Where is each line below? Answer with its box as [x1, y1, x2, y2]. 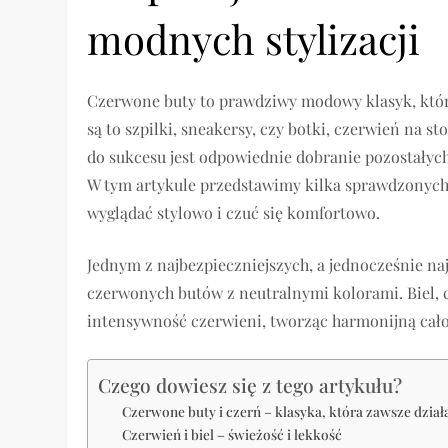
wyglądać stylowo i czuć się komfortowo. [87, 202, 381, 224]
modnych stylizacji [87, 12, 421, 66]
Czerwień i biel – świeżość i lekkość [122, 424, 343, 443]
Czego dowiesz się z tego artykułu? [98, 372, 403, 399]
